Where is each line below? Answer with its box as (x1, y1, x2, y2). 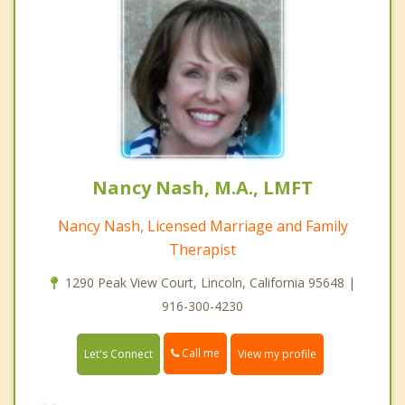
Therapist (169, 240, 236, 260)
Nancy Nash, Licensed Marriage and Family (57, 216, 348, 237)
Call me (179, 345, 220, 362)
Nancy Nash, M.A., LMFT (92, 175, 313, 201)
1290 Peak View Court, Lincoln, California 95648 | (64, 274, 355, 292)
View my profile (238, 345, 316, 362)
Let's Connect (84, 345, 153, 362)
